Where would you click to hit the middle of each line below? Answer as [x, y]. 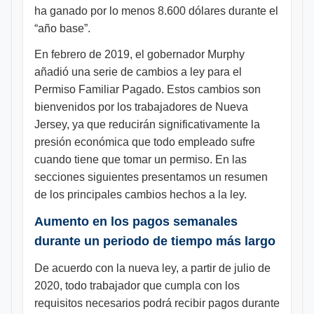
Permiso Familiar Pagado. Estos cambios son [148, 89]
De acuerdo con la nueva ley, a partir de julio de [152, 268]
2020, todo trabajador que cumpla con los [137, 286]
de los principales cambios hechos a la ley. [141, 194]
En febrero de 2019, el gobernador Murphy [139, 54]
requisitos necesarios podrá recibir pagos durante [157, 303]
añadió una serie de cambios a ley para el [138, 72]
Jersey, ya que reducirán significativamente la [147, 124]
